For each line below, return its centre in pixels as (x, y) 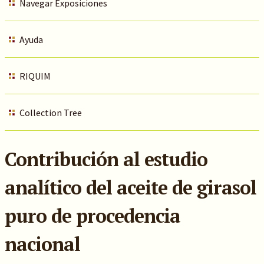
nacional (42, 244)
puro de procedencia (92, 216)
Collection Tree (50, 113)
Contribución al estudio (106, 159)
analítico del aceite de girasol (130, 187)
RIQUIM (35, 76)
